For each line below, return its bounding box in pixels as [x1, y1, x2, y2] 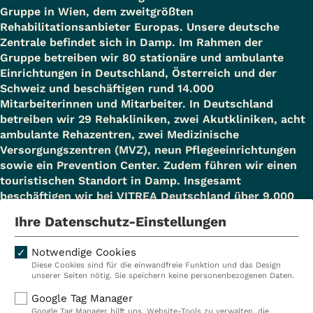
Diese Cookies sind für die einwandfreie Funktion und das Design [31, 261, 281, 270]
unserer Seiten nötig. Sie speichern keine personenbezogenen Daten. [31, 271, 294, 280]
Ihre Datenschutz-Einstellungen [15, 213, 226, 230]
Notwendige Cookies [31, 246, 136, 259]
